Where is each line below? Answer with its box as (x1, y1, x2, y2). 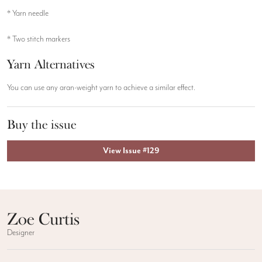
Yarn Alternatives (7, 56, 95, 72)
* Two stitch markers (7, 34, 70, 44)
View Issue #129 (102, 146, 160, 156)
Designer (7, 228, 35, 238)
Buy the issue (7, 116, 76, 132)
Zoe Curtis (7, 209, 80, 230)
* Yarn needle (7, 8, 49, 18)
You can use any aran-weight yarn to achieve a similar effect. (7, 82, 195, 92)
